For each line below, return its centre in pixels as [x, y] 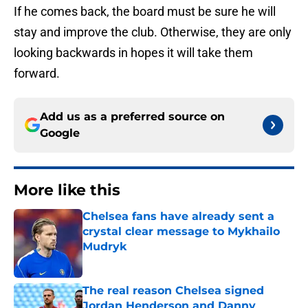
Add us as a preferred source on [132, 117]
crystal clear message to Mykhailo [181, 232]
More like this [67, 190]
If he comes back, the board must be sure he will [145, 12]
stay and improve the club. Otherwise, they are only [153, 32]
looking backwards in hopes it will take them [133, 53]
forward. [37, 74]
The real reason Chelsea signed [173, 291]
